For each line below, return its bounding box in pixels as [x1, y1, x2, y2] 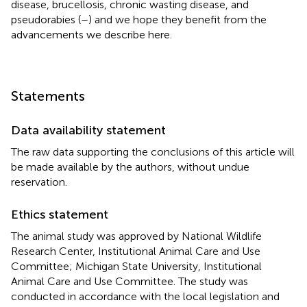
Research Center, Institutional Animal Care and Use [11, 244, 260, 258]
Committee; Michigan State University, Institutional [11, 259, 262, 273]
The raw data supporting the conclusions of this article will [11, 145, 295, 158]
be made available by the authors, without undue [11, 160, 249, 173]
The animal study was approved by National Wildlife [11, 229, 262, 243]
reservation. [11, 175, 67, 188]
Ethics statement [11, 206, 108, 222]
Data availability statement [11, 122, 166, 138]
